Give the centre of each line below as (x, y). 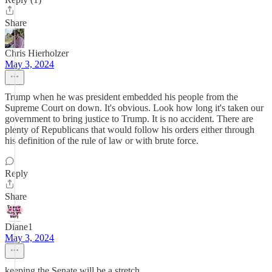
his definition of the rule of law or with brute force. (102, 141)
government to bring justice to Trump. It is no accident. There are (129, 119)
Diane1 (19, 227)
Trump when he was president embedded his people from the (121, 97)
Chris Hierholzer (37, 53)
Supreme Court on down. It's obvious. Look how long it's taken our (134, 108)
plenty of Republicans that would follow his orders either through (130, 130)
